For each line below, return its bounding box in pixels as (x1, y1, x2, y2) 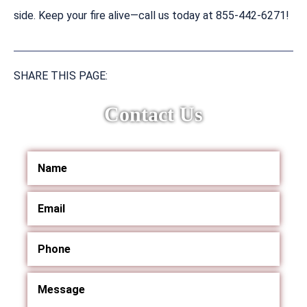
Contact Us (104, 102, 203, 125)
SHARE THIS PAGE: (14, 69, 108, 82)
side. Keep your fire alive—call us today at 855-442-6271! (14, 8, 289, 22)
